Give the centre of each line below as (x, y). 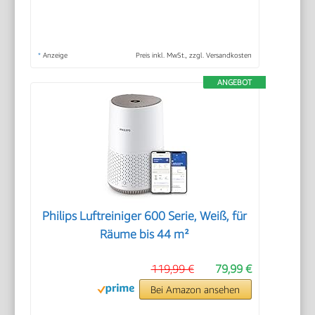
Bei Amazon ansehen (195, 289)
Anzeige (54, 54)
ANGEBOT (234, 82)
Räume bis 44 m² (145, 234)
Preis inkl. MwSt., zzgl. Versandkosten (193, 54)
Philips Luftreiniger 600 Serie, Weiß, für (145, 216)
